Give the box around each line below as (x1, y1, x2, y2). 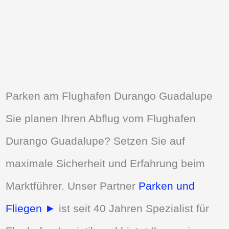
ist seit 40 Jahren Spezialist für (56, 202, 210, 214)
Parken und (139, 179, 195, 192)
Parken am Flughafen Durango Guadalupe (6, 89, 213, 102)
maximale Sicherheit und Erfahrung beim (6, 157, 205, 169)
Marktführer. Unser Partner (6, 179, 139, 192)
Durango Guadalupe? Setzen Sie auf (6, 134, 186, 147)
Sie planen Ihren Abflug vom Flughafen (6, 112, 196, 124)
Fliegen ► (6, 202, 56, 214)
